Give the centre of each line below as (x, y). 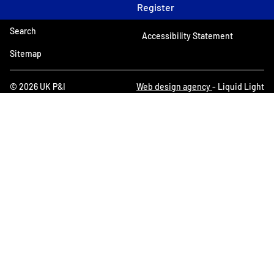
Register (156, 7)
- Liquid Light (238, 87)
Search (23, 31)
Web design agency (174, 87)
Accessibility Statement (187, 36)
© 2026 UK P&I (38, 87)
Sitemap (26, 54)
